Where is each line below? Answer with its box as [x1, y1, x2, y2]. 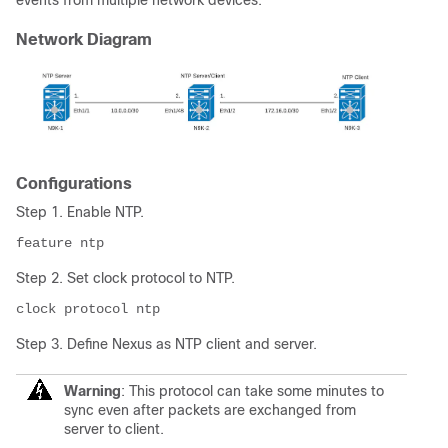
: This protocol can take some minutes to [121, 382, 384, 399]
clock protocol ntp [16, 300, 160, 317]
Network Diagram [16, 31, 152, 48]
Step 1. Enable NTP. [16, 203, 144, 220]
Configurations [16, 174, 132, 192]
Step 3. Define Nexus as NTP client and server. [16, 335, 317, 352]
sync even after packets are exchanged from [64, 401, 356, 418]
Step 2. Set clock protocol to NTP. [16, 269, 235, 286]
